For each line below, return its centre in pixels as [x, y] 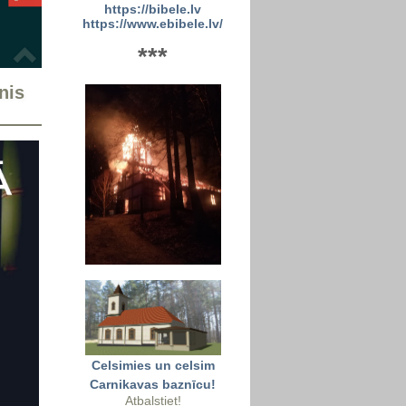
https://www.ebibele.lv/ [153, 24]
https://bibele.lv [153, 9]
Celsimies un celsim [153, 365]
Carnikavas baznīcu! [153, 384]
